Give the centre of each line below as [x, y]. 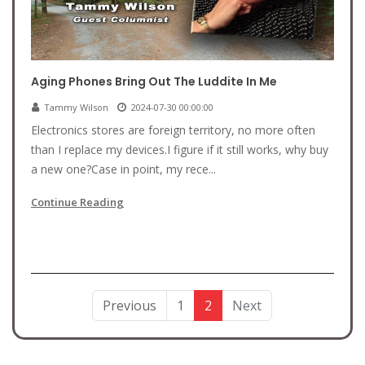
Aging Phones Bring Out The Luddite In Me [154, 81]
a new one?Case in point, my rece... [123, 169]
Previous [129, 306]
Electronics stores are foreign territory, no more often [173, 130]
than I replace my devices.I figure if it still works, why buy [180, 150]
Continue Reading [77, 202]
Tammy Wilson [76, 107]
